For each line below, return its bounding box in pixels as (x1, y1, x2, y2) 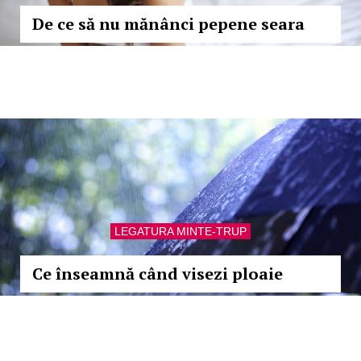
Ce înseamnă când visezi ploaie (32, 263, 283, 284)
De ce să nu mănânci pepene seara (32, 13, 305, 35)
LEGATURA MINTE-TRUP (114, 225, 247, 238)
